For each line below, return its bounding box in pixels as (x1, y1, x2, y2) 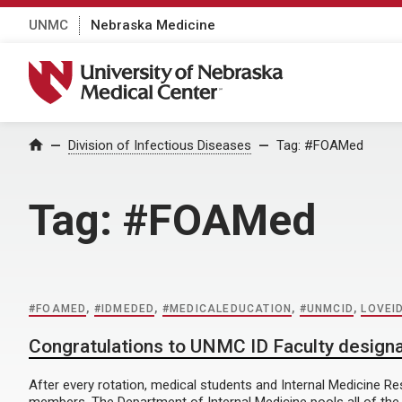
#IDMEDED (93, 302, 155, 315)
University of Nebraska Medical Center (28, 60, 306, 80)
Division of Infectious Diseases (68, 137, 251, 153)
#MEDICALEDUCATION (162, 302, 293, 315)
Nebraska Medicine (91, 16, 215, 33)
